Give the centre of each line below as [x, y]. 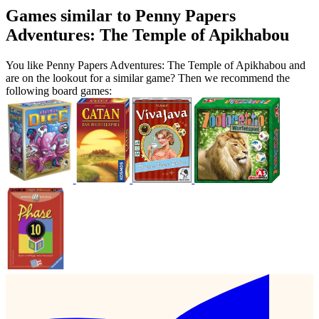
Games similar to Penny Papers [121, 15]
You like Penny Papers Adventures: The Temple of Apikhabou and [156, 65]
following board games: [59, 90]
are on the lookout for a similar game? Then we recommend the [148, 78]
